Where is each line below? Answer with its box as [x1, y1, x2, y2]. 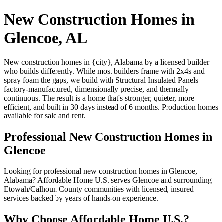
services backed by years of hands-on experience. [4, 193, 158, 202]
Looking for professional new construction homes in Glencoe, [4, 166, 197, 175]
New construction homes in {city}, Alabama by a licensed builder [4, 57, 209, 66]
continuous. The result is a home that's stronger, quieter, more [4, 93, 194, 102]
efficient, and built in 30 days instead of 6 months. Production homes [4, 102, 218, 111]
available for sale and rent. [4, 111, 86, 120]
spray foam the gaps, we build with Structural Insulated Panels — [4, 75, 208, 84]
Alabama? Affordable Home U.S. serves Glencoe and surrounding [4, 175, 212, 184]
